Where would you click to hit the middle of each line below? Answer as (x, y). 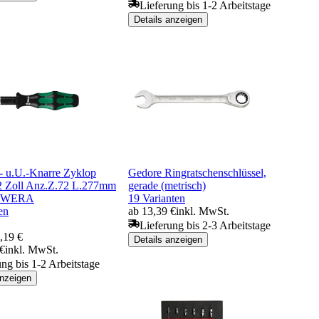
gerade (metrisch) (167, 185)
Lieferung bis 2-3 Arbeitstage (205, 225)
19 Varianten (157, 198)
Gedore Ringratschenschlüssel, (197, 172)
